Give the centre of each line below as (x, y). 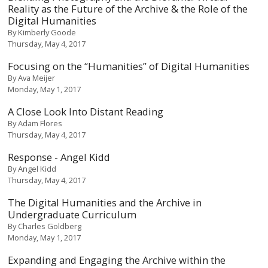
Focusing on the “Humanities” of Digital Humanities (129, 66)
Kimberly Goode (47, 32)
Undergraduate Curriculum (72, 214)
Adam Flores (40, 123)
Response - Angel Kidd (59, 157)
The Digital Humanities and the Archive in (105, 202)
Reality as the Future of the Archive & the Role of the (128, 8)
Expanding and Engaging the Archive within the (117, 260)
